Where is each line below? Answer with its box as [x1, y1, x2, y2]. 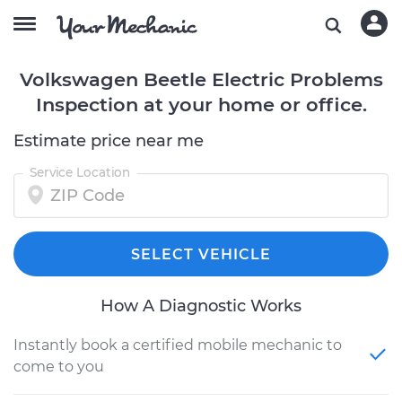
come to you [13, 358, 104, 375]
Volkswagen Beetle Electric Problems [19, 68, 383, 91]
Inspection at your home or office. [35, 93, 367, 116]
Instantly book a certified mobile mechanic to [13, 336, 342, 354]
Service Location [29, 164, 131, 180]
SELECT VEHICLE [131, 246, 271, 263]
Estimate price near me [13, 131, 204, 151]
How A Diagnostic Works [100, 296, 301, 316]
